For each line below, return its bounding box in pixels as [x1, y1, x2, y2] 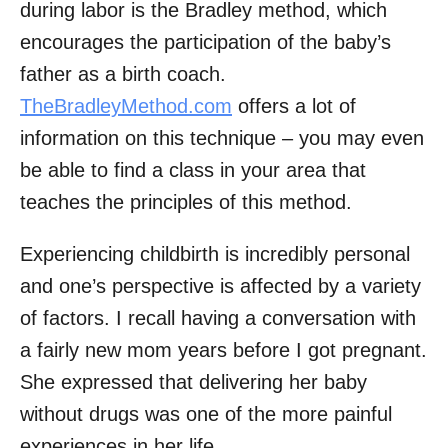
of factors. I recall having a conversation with [20, 307, 416, 330]
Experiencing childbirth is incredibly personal [20, 243, 410, 266]
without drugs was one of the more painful [20, 403, 392, 426]
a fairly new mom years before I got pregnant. [20, 339, 427, 362]
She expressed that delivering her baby [20, 371, 367, 394]
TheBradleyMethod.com [20, 95, 232, 118]
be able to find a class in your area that [20, 159, 366, 182]
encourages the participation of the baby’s [20, 31, 391, 54]
